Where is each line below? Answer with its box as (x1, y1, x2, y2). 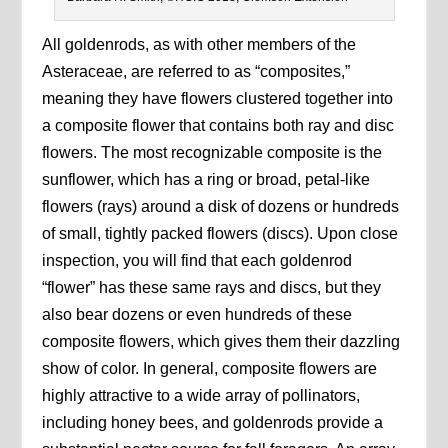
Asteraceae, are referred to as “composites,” (42, 62, 351, 80)
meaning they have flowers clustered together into (42, 89, 394, 107)
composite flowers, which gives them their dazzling (42, 332, 401, 350)
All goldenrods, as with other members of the (42, 35, 357, 53)
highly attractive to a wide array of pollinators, (42, 386, 361, 404)
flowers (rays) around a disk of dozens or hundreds (42, 197, 400, 215)
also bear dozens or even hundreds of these (42, 305, 353, 323)
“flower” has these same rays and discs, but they (42, 278, 382, 296)
